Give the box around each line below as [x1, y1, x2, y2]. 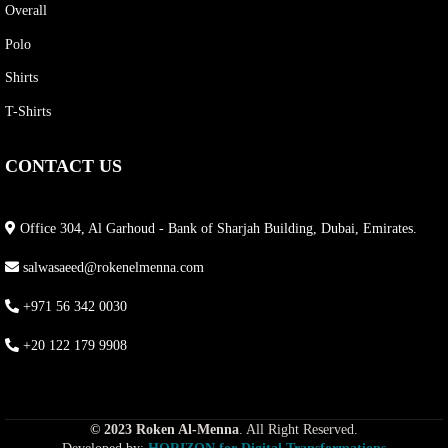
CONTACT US [5, 155, 122, 176]
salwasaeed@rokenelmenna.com [23, 259, 204, 275]
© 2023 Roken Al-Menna [90, 421, 239, 437]
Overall [5, 3, 47, 18]
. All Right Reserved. [239, 421, 358, 437]
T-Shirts [5, 103, 51, 119]
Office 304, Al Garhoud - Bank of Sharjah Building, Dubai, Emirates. [20, 220, 417, 236]
